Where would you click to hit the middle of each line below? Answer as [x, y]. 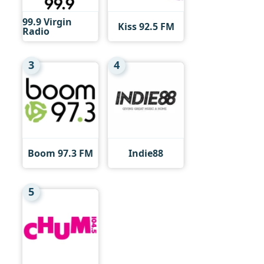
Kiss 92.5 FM [146, 27]
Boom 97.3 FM [60, 153]
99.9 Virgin [47, 22]
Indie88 [146, 153]
